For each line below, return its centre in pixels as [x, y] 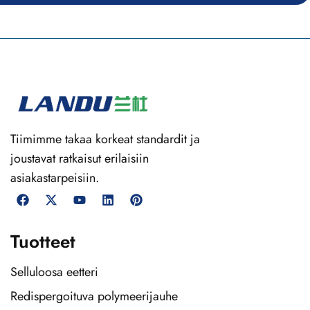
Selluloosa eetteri [54, 272]
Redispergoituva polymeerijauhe [94, 296]
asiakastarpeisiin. [55, 177]
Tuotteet [43, 241]
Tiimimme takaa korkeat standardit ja [105, 139]
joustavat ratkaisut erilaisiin [80, 158]
